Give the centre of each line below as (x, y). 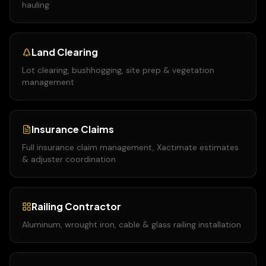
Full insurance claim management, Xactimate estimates (130, 147)
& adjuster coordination (69, 159)
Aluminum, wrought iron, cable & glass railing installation (132, 224)
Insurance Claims (73, 129)
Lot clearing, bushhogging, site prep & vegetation (118, 70)
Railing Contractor (76, 206)
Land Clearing (65, 52)
